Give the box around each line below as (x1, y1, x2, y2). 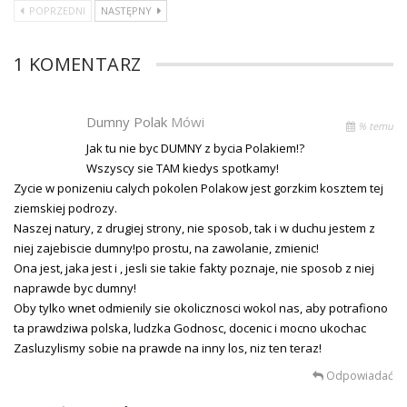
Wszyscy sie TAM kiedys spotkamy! (86, 159, 279, 176)
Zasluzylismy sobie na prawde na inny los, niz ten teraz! (14, 339, 322, 356)
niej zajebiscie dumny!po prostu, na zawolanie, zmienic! (14, 239, 319, 256)
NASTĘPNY (101, 3, 154, 17)
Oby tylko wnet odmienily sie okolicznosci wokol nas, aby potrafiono (14, 299, 388, 316)
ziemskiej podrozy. (14, 199, 117, 216)
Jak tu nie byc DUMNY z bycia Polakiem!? (86, 139, 304, 156)
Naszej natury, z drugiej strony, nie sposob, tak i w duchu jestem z (14, 219, 375, 236)
